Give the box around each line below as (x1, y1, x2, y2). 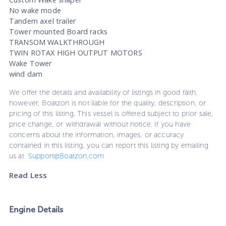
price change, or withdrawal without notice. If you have (9, 119, 191, 129)
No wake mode (9, 5, 61, 15)
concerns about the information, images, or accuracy (9, 130, 184, 139)
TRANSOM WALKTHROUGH (9, 37, 105, 47)
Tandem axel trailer (9, 16, 76, 26)
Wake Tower (9, 58, 52, 68)
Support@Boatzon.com (28, 151, 104, 160)
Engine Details (9, 204, 64, 214)
